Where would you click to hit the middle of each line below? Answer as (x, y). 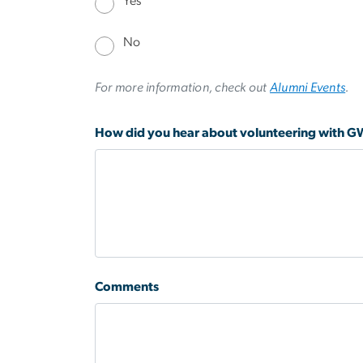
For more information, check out (182, 87)
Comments (127, 286)
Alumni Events (307, 87)
